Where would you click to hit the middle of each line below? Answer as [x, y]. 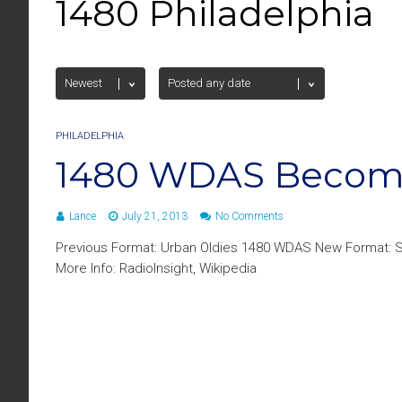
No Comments [249, 216]
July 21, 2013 [155, 216]
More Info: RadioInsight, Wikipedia [156, 268]
